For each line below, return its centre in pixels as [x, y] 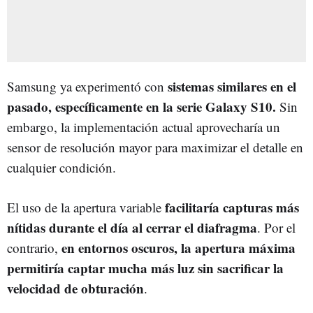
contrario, [34, 247]
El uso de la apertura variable [86, 207]
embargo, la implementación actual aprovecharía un [144, 126]
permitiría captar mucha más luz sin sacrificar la [145, 268]
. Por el [276, 227]
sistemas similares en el [230, 86]
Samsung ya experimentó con [86, 86]
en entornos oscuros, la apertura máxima [179, 247]
